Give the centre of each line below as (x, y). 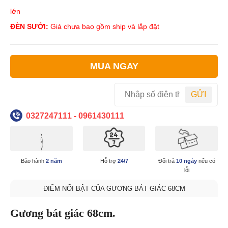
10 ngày (186, 161)
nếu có (206, 161)
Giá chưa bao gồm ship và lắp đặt (104, 26)
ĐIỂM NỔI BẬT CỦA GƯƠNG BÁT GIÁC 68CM (114, 188)
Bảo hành (33, 161)
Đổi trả (167, 161)
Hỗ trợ (109, 161)
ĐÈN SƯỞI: (29, 26)
